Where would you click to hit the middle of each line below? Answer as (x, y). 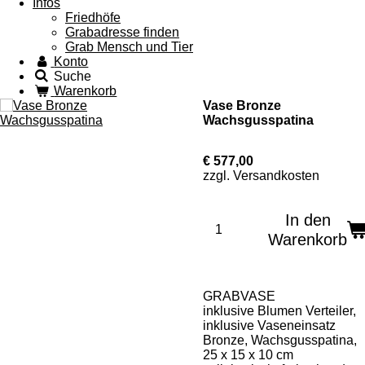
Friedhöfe (93, 18)
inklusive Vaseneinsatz (271, 325)
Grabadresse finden (122, 32)
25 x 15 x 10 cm (248, 355)
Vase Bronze (242, 106)
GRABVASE (239, 296)
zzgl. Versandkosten (261, 176)
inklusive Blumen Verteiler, (279, 311)
